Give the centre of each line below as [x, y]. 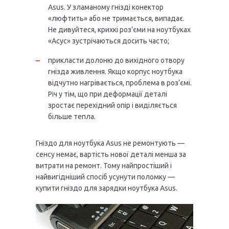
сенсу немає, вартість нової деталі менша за [111, 155]
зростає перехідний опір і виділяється [112, 106]
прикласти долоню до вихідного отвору [116, 61]
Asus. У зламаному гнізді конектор [106, 7]
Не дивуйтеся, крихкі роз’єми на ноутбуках [119, 30]
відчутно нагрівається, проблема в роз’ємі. [120, 83]
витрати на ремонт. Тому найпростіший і [104, 166]
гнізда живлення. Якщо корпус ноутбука [115, 72]
